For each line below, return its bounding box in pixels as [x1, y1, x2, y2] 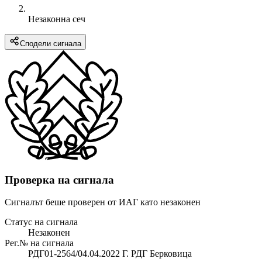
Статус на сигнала [5, 217, 78, 227]
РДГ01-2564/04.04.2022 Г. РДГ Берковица [28, 249, 192, 259]
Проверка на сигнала [5, 173, 114, 186]
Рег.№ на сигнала [5, 238, 74, 249]
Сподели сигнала [20, 39, 81, 48]
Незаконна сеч [28, 13, 85, 24]
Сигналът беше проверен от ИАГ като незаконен [5, 197, 201, 208]
